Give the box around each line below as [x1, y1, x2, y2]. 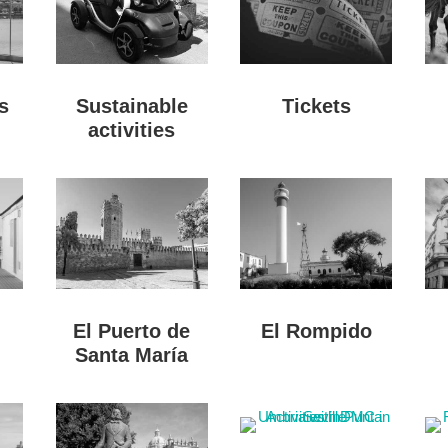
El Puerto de [73, 319, 191, 342]
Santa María [75, 343, 189, 366]
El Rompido [260, 319, 372, 342]
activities [88, 118, 176, 141]
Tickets [281, 94, 351, 117]
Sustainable [75, 94, 188, 117]
